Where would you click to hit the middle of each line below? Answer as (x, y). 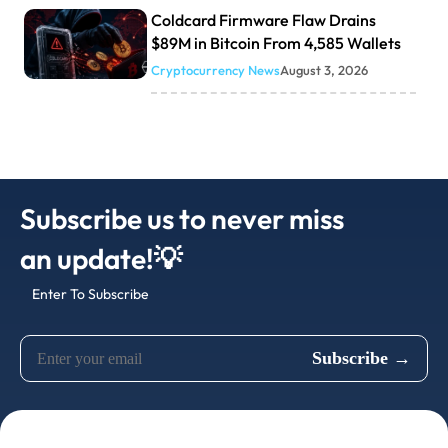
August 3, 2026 (323, 69)
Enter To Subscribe (90, 293)
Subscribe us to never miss (182, 218)
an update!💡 (101, 258)
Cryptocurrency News (215, 69)
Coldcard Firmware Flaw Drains (263, 19)
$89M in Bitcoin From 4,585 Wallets (275, 42)
